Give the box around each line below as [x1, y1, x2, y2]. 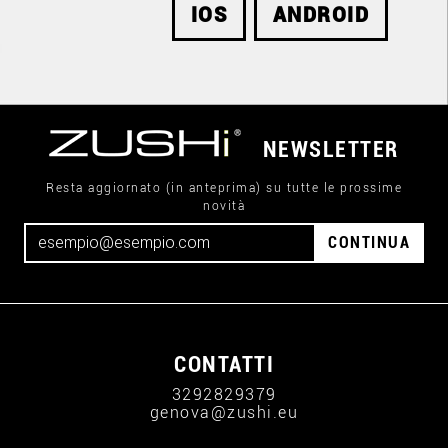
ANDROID [272, 3, 369, 27]
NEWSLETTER [262, 137, 399, 162]
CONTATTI [174, 352, 274, 377]
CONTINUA [328, 233, 410, 252]
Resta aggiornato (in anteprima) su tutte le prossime [46, 181, 402, 195]
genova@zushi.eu [149, 403, 299, 422]
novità [203, 199, 245, 213]
